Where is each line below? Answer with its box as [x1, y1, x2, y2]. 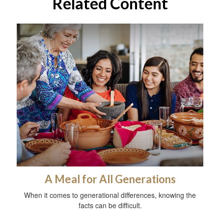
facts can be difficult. [78, 200, 142, 211]
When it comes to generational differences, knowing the [24, 190, 196, 200]
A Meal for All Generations [44, 172, 176, 186]
